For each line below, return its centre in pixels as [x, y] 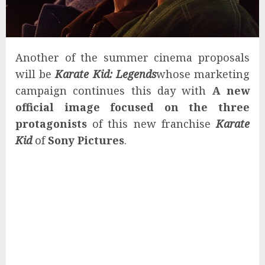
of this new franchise [151, 124]
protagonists [51, 124]
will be [35, 74]
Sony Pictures [86, 140]
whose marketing [203, 74]
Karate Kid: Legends [106, 74]
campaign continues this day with [114, 91]
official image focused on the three [132, 107]
